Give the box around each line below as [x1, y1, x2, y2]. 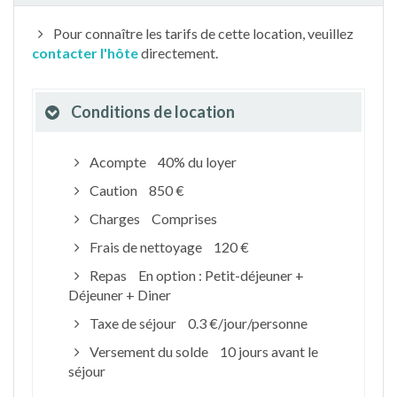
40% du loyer [157, 153, 237, 170]
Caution [86, 182, 140, 198]
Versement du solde [86, 343, 211, 360]
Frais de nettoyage [86, 238, 205, 255]
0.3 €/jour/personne [187, 315, 307, 331]
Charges [86, 210, 143, 227]
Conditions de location [71, 102, 235, 121]
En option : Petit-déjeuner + [137, 267, 304, 284]
